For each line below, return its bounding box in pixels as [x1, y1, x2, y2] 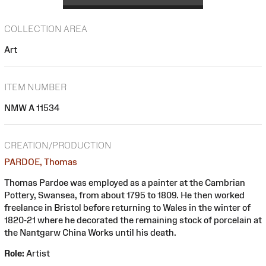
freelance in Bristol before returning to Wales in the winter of [4, 202, 251, 213]
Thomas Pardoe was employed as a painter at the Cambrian [4, 177, 245, 188]
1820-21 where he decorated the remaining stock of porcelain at [4, 214, 262, 225]
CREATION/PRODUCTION [4, 140, 112, 150]
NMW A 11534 [4, 103, 59, 113]
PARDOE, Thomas [4, 156, 77, 167]
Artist [24, 248, 50, 258]
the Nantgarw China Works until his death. [4, 227, 176, 237]
